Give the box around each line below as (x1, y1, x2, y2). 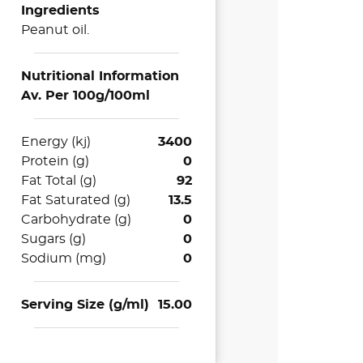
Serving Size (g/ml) (21, 297, 150, 311)
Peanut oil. (21, 23, 90, 36)
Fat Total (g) (21, 173, 97, 187)
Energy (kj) (21, 135, 92, 148)
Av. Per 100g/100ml (21, 88, 151, 102)
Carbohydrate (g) (21, 212, 132, 226)
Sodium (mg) (21, 251, 107, 265)
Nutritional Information (21, 69, 180, 83)
